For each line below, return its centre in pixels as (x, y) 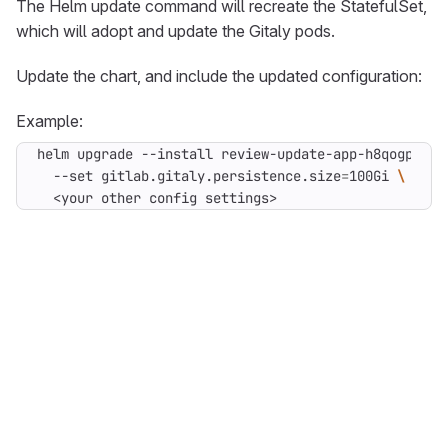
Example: (49, 121)
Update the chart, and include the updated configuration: (219, 76)
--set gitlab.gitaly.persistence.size (189, 176)
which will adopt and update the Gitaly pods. (175, 31)
